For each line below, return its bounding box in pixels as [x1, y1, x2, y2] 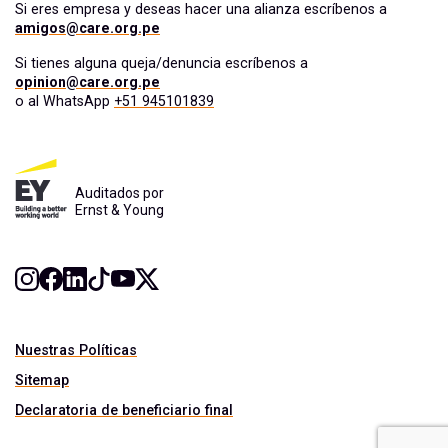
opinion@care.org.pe [15, 73, 160, 90]
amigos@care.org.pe [15, 19, 160, 36]
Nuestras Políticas [15, 341, 137, 358]
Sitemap [15, 371, 69, 388]
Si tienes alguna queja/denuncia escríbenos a [15, 54, 308, 71]
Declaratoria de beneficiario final [15, 401, 233, 418]
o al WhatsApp [15, 92, 114, 109]
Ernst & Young [75, 201, 164, 218]
